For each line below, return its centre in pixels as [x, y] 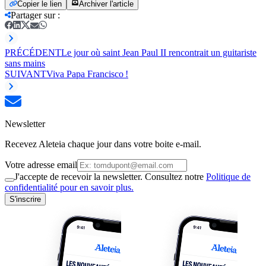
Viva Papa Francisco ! [87, 74]
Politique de [228, 176]
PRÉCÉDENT [33, 52]
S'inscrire [25, 199]
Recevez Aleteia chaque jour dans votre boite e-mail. [103, 144]
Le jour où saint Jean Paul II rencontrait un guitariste [159, 52]
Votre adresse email [41, 164]
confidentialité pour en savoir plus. [69, 187]
